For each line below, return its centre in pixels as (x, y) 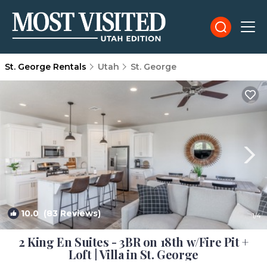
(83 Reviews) (70, 213)
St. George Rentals (47, 67)
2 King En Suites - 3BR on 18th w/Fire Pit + (133, 242)
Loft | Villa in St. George (133, 254)
